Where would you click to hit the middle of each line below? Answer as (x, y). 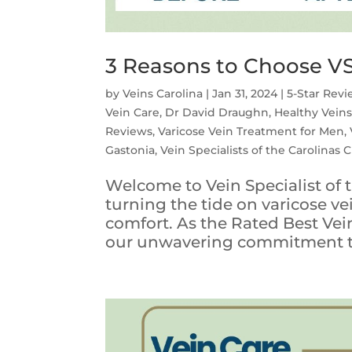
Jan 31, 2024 (245, 93)
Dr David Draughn (217, 112)
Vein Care (133, 112)
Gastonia (130, 150)
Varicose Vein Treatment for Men (251, 131)
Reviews (129, 131)
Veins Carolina (163, 93)
